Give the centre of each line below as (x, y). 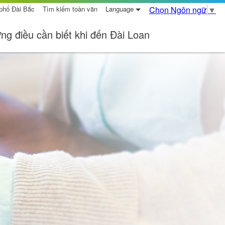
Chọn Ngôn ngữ (178, 10)
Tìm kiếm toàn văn (70, 9)
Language (120, 9)
